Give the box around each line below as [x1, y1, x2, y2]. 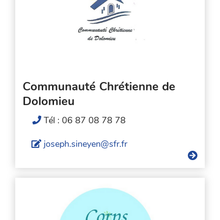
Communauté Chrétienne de [23, 79, 176, 95]
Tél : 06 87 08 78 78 [44, 114, 126, 127]
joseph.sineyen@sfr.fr [44, 138, 128, 150]
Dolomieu [23, 93, 75, 110]
